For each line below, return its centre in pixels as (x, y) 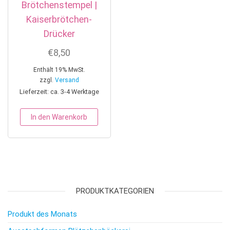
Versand (67, 80)
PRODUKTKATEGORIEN (115, 191)
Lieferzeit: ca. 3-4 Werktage (59, 91)
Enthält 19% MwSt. (59, 70)
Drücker (59, 33)
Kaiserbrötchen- (59, 19)
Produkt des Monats (42, 214)
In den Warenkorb (59, 117)
